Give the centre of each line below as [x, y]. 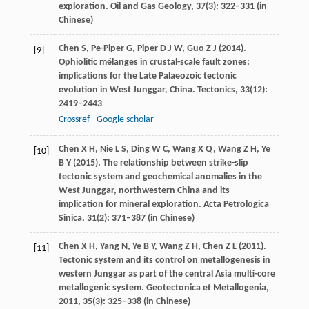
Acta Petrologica [236, 205]
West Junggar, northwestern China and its [144, 191]
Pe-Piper [107, 49]
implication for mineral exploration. [131, 205]
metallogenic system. [101, 288]
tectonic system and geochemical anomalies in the [160, 177]
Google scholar [125, 120]
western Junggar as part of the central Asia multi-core [167, 275]
